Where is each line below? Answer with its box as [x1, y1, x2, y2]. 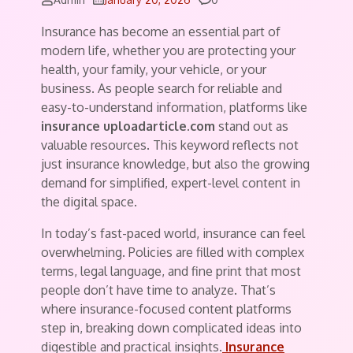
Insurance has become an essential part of [41, 23, 281, 39]
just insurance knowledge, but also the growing [41, 155, 310, 172]
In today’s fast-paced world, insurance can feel [41, 225, 305, 241]
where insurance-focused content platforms [41, 300, 292, 317]
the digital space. [41, 193, 137, 210]
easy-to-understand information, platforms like [41, 98, 307, 115]
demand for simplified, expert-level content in [41, 174, 300, 191]
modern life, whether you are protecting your [41, 42, 295, 58]
